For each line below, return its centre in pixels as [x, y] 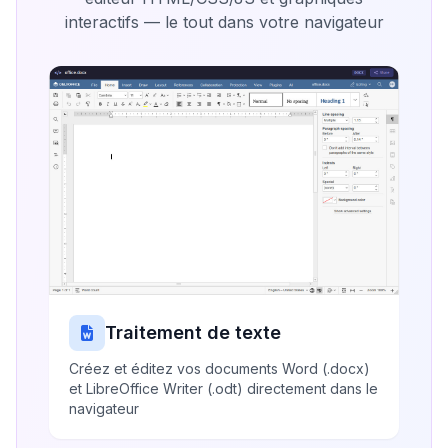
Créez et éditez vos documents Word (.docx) [219, 368]
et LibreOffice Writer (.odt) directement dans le [223, 388]
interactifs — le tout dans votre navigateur [224, 21]
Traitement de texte [193, 332]
